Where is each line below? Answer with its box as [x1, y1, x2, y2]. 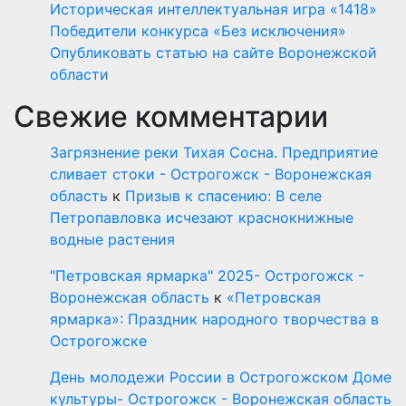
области [50, 64, 109, 83]
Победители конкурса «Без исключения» [50, 21, 346, 40]
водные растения [50, 229, 175, 248]
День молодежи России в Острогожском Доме [50, 367, 391, 386]
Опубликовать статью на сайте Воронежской [50, 43, 377, 62]
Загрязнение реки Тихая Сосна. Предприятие [50, 142, 378, 161]
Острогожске [50, 331, 147, 350]
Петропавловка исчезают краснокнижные [50, 208, 353, 227]
